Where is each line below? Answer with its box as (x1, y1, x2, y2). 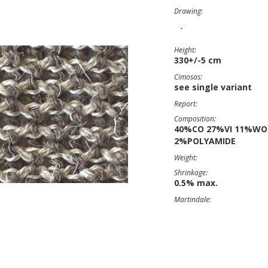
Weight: (174, 153, 197, 163)
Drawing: (174, 6, 203, 16)
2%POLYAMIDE (174, 135, 236, 147)
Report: (174, 99, 197, 109)
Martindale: (174, 194, 211, 205)
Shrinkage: (174, 167, 208, 178)
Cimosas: (174, 72, 202, 82)
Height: (174, 45, 196, 55)
